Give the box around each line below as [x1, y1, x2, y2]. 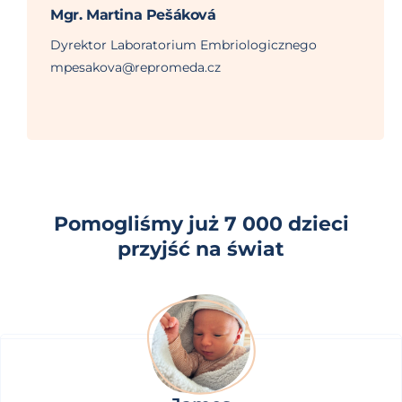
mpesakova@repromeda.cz [50, 59, 221, 76]
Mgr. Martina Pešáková [50, 6, 216, 24]
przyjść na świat [118, 237, 284, 262]
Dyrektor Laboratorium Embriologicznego [50, 37, 317, 54]
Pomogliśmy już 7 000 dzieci [53, 212, 349, 237]
